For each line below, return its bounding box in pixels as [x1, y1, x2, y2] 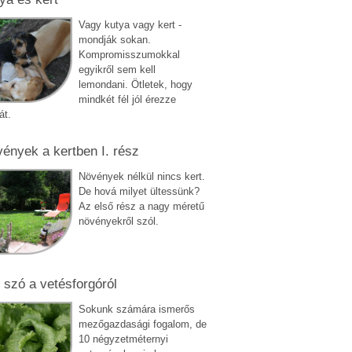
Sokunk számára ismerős [78, 302, 195, 315]
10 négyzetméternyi [78, 332, 168, 345]
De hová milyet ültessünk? [78, 185, 200, 197]
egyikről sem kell [78, 63, 156, 75]
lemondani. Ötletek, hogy [78, 78, 192, 90]
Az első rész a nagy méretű [78, 200, 204, 212]
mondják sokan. [78, 33, 151, 46]
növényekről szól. [78, 214, 159, 227]
